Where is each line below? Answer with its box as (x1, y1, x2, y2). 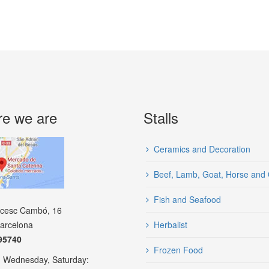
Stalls (144, 107, 178, 128)
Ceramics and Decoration (154, 143, 250, 155)
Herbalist (154, 219, 187, 231)
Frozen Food (154, 244, 203, 256)
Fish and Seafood (154, 193, 221, 205)
